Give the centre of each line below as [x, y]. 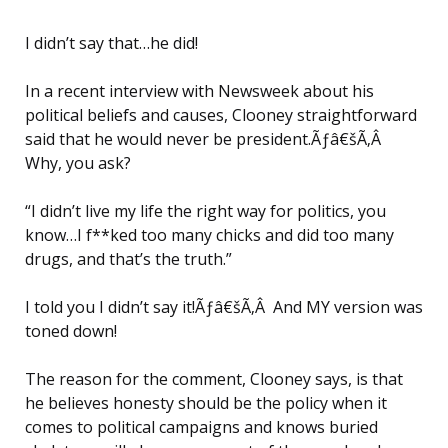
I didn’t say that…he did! [111, 43]
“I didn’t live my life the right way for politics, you [205, 211]
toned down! [71, 331]
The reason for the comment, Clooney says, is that [214, 379]
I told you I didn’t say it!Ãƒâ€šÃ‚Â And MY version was [224, 307]
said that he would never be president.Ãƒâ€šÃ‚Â [205, 139]
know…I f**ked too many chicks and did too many [209, 235]
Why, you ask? [78, 163]
